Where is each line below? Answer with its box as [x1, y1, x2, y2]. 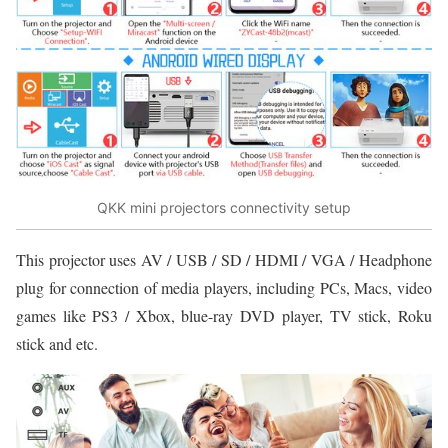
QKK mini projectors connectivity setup [97, 199, 351, 217]
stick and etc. [16, 332, 98, 354]
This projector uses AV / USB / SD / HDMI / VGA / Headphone [16, 248, 432, 270]
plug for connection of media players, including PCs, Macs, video [16, 276, 432, 298]
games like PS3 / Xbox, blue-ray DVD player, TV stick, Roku [16, 304, 432, 326]
